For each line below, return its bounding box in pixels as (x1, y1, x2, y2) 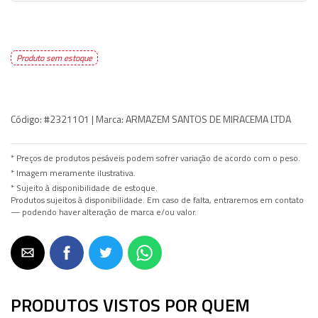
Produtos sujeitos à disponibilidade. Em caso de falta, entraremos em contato (11, 194, 304, 207)
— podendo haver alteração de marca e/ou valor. (11, 206, 197, 219)
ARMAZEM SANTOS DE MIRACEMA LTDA (124, 111, 291, 126)
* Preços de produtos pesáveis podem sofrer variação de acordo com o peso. (11, 152, 300, 165)
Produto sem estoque (16, 51, 92, 65)
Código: (11, 111, 42, 126)
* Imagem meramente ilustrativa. (11, 167, 136, 180)
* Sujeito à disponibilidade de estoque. (11, 182, 158, 194)
